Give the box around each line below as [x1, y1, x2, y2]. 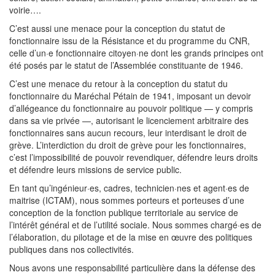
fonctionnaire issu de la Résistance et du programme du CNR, [9, 34, 250, 47]
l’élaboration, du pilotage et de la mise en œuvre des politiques [9, 231, 252, 243]
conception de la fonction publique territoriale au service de [9, 206, 238, 219]
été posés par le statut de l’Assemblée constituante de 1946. [9, 59, 243, 71]
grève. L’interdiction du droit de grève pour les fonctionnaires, [9, 139, 246, 151]
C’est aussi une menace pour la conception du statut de [9, 22, 225, 34]
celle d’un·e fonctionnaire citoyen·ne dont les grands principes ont [9, 47, 263, 59]
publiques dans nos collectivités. [9, 243, 134, 255]
